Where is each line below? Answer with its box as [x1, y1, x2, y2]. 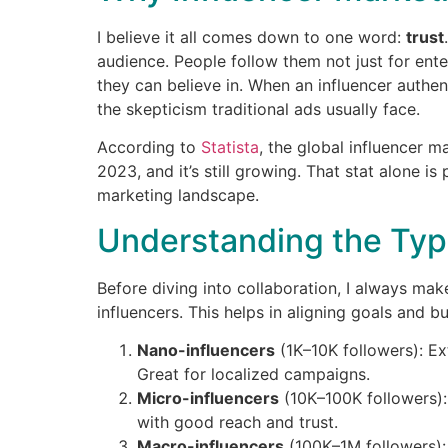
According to [97, 137, 201, 158]
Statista [201, 137, 259, 158]
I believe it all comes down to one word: [97, 27, 406, 48]
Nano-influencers [137, 340, 275, 361]
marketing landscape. [97, 185, 259, 206]
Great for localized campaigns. [137, 364, 370, 385]
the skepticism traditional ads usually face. [97, 99, 420, 120]
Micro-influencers [137, 388, 279, 409]
